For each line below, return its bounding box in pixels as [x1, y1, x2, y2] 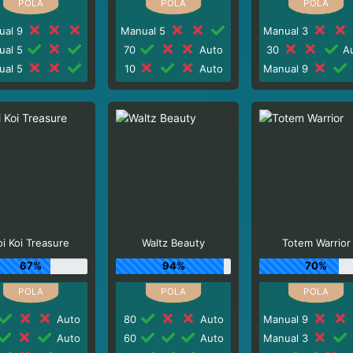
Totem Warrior [281, 236, 351, 249]
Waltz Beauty [142, 236, 206, 249]
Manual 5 [121, 24, 169, 37]
